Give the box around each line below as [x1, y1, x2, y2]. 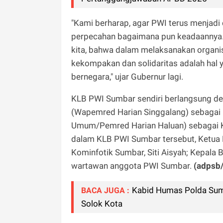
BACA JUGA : [81, 185, 129, 195]
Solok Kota [81, 198, 122, 209]
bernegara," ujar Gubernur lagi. [71, 71, 183, 82]
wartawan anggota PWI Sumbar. [71, 160, 194, 171]
